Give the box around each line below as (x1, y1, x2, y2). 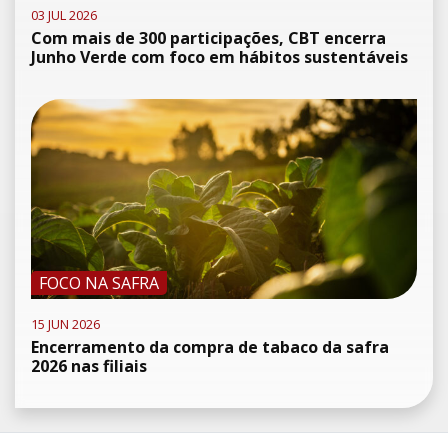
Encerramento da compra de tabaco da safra (31, 335, 389, 358)
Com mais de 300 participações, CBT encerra (31, 26, 386, 49)
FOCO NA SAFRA (39, 271, 159, 294)
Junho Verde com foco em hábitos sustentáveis (31, 45, 408, 68)
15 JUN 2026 (31, 314, 100, 333)
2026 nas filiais (31, 354, 147, 377)
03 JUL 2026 (31, 5, 97, 24)
